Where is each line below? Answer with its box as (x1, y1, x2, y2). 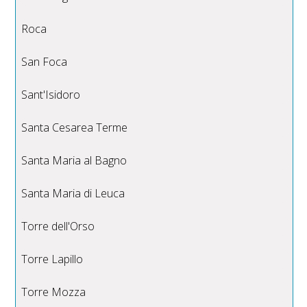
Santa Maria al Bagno (21, 153, 127, 169)
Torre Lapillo (21, 251, 84, 267)
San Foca (21, 54, 68, 70)
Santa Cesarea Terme (21, 120, 128, 136)
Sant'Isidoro (21, 87, 81, 103)
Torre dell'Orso (21, 219, 95, 234)
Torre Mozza (21, 284, 86, 300)
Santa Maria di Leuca (21, 186, 125, 201)
